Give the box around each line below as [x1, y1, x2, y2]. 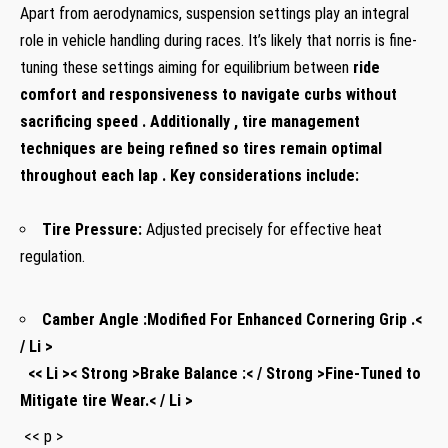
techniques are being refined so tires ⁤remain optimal [20, 138, 382, 158]
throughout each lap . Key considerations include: [20, 165, 359, 185]
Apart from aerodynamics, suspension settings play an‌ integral [20, 3, 409, 23]
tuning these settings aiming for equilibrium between [20, 57, 349, 77]
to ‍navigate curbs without [222, 84, 397, 104]
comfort [20, 84, 81, 104]
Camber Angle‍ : [42, 309, 147, 329]
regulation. [20, 246, 85, 266]
